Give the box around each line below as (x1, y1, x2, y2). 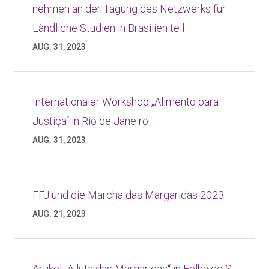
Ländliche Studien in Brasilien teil (32, 22, 184, 34)
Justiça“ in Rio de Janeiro (32, 115, 148, 127)
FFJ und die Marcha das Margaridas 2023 (32, 189, 224, 201)
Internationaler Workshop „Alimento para (32, 95, 219, 108)
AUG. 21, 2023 (32, 209, 86, 219)
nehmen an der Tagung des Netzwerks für (32, 2, 226, 15)
